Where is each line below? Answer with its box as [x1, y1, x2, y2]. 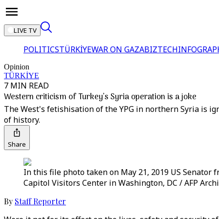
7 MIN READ [4, 80, 49, 91]
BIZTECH [144, 44, 178, 55]
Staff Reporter [15, 196, 66, 206]
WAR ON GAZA [91, 44, 144, 55]
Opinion [4, 63, 29, 71]
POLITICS [23, 44, 59, 55]
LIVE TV [14, 26, 37, 35]
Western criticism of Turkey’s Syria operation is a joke [4, 91, 197, 104]
